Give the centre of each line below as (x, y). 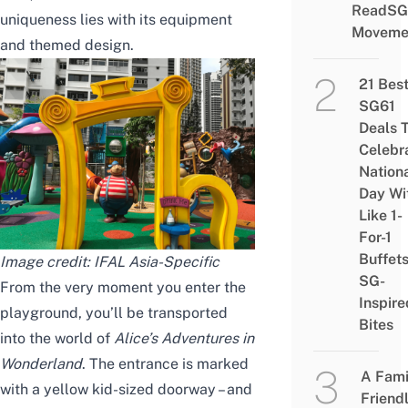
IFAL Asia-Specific (157, 262)
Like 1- (380, 216)
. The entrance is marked (165, 364)
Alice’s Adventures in (184, 339)
